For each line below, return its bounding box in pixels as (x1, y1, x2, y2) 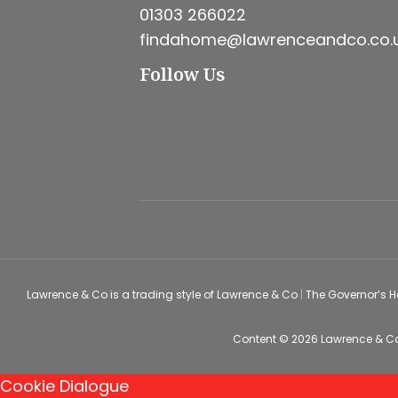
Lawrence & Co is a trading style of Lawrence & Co (27, 287, 300, 302)
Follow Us (139, 62, 225, 86)
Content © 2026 (232, 331, 321, 346)
